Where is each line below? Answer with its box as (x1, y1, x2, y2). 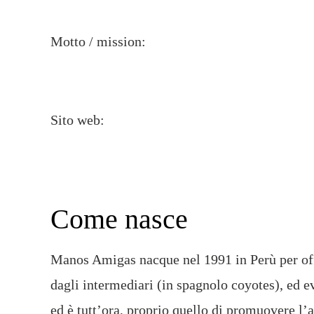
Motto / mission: (50, 34, 146, 49)
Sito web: (50, 112, 104, 128)
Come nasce (50, 203, 188, 235)
